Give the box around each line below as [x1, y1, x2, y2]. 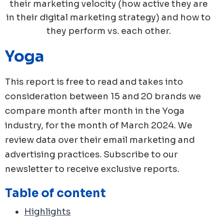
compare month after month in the [5, 105, 162, 116]
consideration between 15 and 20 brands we [5, 91, 201, 102]
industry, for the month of [5, 120, 121, 131]
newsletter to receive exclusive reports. [5, 163, 179, 174]
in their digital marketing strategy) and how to [6, 12, 211, 23]
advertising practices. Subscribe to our [5, 149, 178, 160]
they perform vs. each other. [46, 25, 171, 36]
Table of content [5, 186, 106, 201]
